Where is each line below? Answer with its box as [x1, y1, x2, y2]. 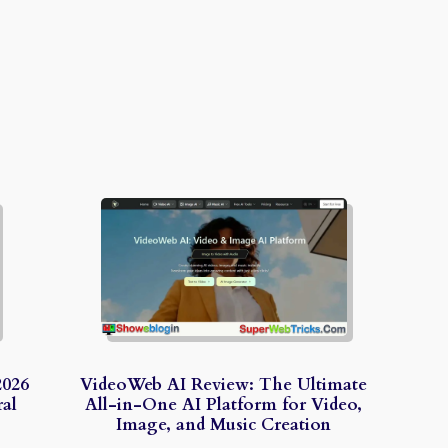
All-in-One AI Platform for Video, [85, 392, 363, 416]
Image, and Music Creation [116, 412, 332, 436]
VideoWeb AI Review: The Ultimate [80, 372, 368, 396]
